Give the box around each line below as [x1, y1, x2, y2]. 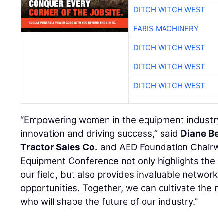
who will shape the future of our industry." [20, 196, 199, 207]
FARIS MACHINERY [133, 23, 199, 33]
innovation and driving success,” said [20, 127, 181, 139]
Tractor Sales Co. [20, 141, 98, 153]
